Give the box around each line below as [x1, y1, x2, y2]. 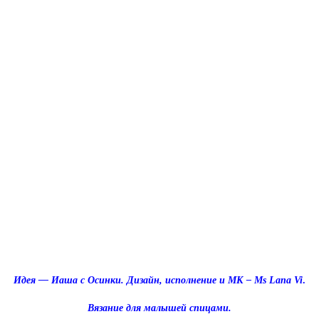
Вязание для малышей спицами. [88, 303, 231, 314]
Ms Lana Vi [254, 275, 303, 286]
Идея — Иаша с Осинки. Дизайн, [14, 275, 165, 286]
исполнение [165, 275, 216, 286]
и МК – [216, 275, 254, 286]
